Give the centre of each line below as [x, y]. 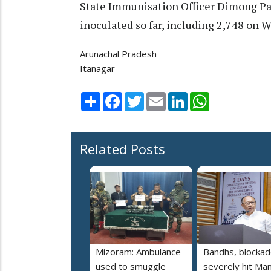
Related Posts [122, 149]
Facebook [142, 96]
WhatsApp [231, 96]
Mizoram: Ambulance [138, 251]
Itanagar [97, 69]
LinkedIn [205, 96]
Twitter [160, 96]
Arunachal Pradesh [118, 54]
